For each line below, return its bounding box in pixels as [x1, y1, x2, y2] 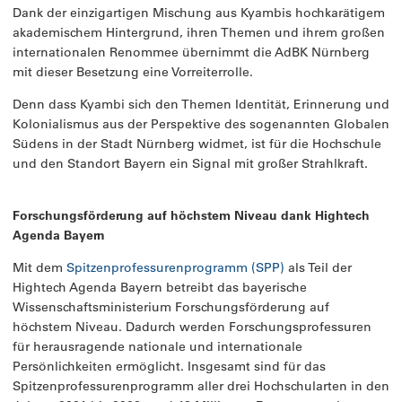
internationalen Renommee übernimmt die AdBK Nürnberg [13, 44, 370, 61]
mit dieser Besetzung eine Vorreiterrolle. [13, 64, 253, 81]
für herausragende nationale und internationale [13, 338, 302, 355]
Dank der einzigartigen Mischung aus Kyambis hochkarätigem [13, 4, 385, 22]
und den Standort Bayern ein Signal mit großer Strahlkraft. [13, 155, 368, 172]
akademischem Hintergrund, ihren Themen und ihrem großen [13, 24, 385, 41]
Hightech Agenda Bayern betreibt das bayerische [13, 279, 307, 296]
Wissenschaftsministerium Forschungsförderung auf [13, 299, 329, 316]
